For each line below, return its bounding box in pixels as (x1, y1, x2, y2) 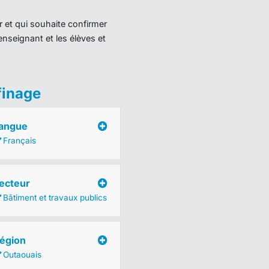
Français (2, 136, 36, 145)
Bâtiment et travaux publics (2, 193, 107, 202)
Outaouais (2, 250, 41, 259)
